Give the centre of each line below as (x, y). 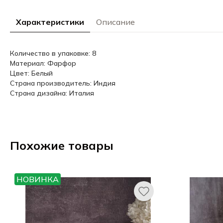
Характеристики (50, 22)
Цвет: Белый (31, 73)
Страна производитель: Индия (63, 83)
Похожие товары (62, 145)
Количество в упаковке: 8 (53, 53)
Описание (115, 22)
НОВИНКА (38, 179)
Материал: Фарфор (43, 63)
